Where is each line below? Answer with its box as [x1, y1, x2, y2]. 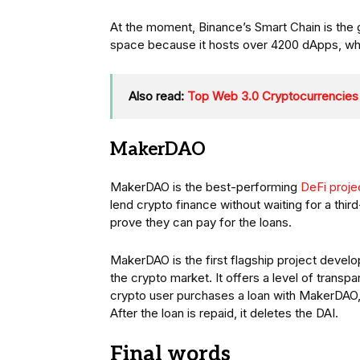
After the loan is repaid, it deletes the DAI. [110, 305, 338, 321]
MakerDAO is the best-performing [110, 179, 301, 195]
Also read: [129, 88, 187, 104]
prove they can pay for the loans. [110, 215, 292, 231]
